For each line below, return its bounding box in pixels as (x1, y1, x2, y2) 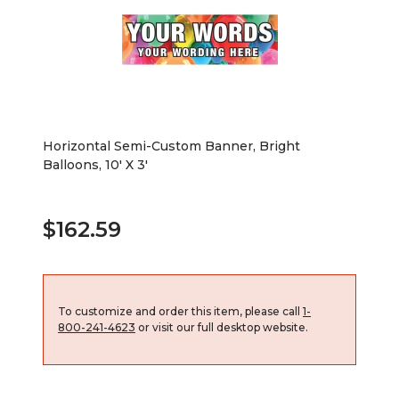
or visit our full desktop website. (135, 320, 308, 334)
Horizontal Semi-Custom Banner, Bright (43, 137, 300, 154)
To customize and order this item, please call (58, 304, 303, 318)
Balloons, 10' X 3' (43, 156, 148, 173)
